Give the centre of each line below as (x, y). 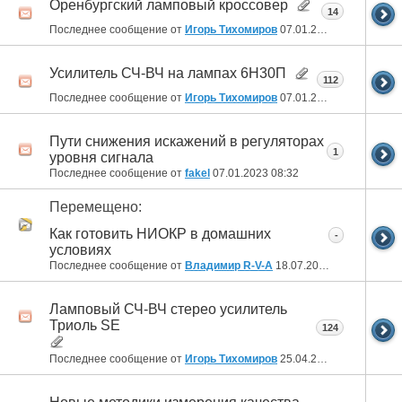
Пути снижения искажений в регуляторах (187, 142)
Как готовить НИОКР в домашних (160, 233)
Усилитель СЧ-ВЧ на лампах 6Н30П (168, 74)
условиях (80, 249)
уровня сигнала (101, 158)
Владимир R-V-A (229, 265)
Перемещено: (96, 207)
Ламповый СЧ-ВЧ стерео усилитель (168, 309)
